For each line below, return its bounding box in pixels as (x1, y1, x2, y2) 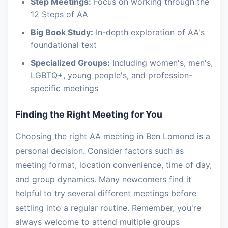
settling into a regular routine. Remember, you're (15, 203, 201, 213)
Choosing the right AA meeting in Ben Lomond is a (15, 131, 210, 141)
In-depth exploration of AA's (93, 27, 205, 37)
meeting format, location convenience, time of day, (15, 160, 212, 170)
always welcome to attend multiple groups (15, 217, 180, 227)
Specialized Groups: (31, 58, 110, 68)
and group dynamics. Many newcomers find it (15, 174, 191, 184)
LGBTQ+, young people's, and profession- (31, 70, 192, 80)
